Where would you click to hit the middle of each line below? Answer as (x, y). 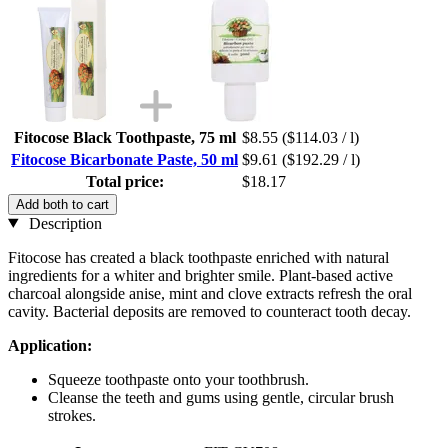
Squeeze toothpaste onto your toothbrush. (178, 379)
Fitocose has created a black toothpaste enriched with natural (198, 257)
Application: (50, 345)
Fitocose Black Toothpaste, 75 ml (124, 137)
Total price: (124, 181)
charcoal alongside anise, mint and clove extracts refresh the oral (210, 293)
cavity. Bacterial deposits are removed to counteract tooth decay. (209, 311)
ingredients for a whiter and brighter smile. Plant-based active (200, 275)
